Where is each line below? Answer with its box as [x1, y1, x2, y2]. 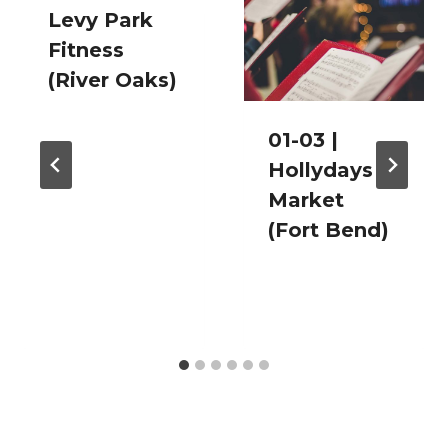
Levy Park [48, 8, 153, 33]
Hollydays [268, 158, 373, 183]
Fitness [48, 38, 124, 63]
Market [268, 188, 344, 213]
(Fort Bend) [268, 218, 389, 243]
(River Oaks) [48, 68, 177, 93]
